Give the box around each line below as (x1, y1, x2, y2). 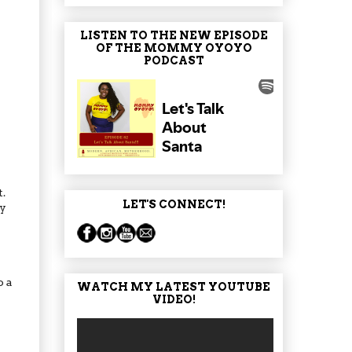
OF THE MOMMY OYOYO (95, 42, 252, 55)
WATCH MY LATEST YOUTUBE (77, 280, 270, 294)
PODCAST (143, 54, 204, 68)
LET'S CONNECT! (122, 197, 225, 211)
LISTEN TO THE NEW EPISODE (79, 29, 268, 42)
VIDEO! (152, 293, 196, 306)
